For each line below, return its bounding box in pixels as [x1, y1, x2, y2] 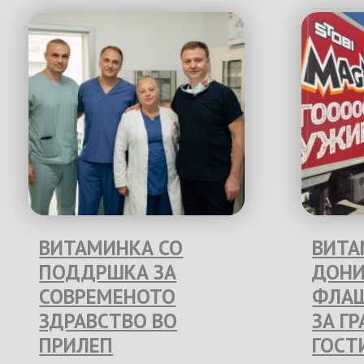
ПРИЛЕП [39, 332, 114, 358]
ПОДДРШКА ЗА [39, 259, 177, 285]
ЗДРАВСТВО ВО [39, 308, 178, 334]
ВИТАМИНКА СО [39, 235, 184, 261]
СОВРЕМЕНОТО [39, 284, 176, 310]
